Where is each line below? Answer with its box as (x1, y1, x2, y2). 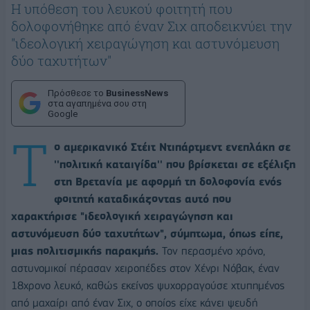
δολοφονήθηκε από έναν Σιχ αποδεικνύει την (11, 17, 292, 35)
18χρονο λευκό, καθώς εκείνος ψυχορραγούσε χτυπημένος (11, 278, 284, 292)
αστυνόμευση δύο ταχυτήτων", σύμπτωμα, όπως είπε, (11, 226, 283, 240)
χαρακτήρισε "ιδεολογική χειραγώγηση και (11, 209, 233, 223)
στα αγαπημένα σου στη (48, 98, 147, 109)
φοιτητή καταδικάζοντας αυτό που (54, 192, 231, 206)
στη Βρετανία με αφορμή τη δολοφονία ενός (54, 174, 282, 188)
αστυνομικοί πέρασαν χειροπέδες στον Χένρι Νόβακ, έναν (11, 261, 280, 275)
